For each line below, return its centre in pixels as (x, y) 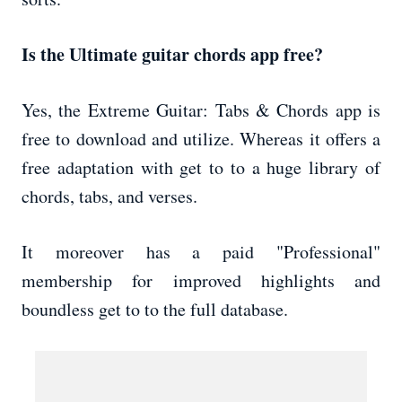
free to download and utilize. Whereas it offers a (201, 139)
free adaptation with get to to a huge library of (201, 168)
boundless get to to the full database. (155, 310)
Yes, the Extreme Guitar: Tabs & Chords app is (201, 110)
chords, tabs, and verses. (109, 197)
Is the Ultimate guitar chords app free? (172, 55)
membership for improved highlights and (201, 281)
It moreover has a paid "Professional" (201, 252)
